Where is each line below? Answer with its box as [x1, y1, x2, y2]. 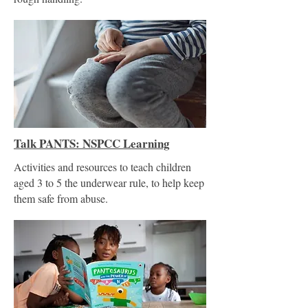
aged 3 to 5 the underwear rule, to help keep [14, 175, 204, 190]
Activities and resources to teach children [14, 159, 191, 174]
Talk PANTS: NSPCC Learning [14, 135, 170, 152]
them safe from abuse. [14, 191, 108, 206]
